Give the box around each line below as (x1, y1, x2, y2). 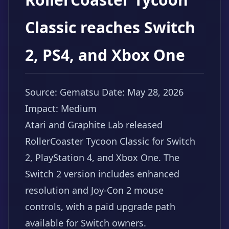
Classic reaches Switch (25, 17, 195, 38)
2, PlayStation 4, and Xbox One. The (25, 151, 179, 164)
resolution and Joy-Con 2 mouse (25, 184, 164, 196)
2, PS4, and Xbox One (25, 44, 185, 65)
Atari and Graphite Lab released (25, 119, 163, 131)
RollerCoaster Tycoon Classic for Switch (25, 135, 195, 147)
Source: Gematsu (25, 86, 99, 98)
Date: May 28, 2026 (102, 86, 184, 98)
